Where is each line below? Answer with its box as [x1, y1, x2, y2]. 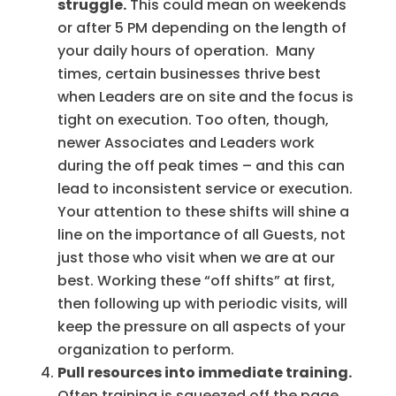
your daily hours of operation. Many [57, 40, 315, 61]
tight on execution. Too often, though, [57, 109, 329, 130]
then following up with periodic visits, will [57, 293, 347, 314]
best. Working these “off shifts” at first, [57, 270, 335, 291]
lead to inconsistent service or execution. [57, 178, 353, 199]
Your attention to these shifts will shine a [57, 201, 349, 222]
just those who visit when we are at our [57, 247, 335, 268]
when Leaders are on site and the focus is [57, 86, 354, 107]
